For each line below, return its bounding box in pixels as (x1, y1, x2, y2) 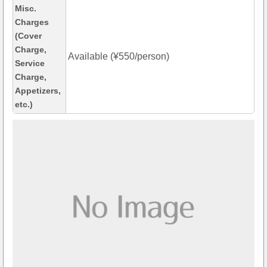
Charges (15, 17, 49, 27)
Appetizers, (15, 86, 61, 96)
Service (15, 58, 45, 69)
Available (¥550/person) (68, 51, 169, 62)
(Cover (15, 31, 42, 41)
